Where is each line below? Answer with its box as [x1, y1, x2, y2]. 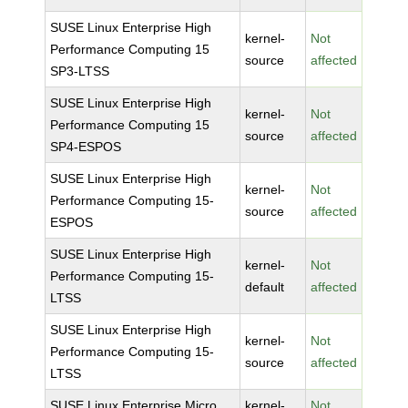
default [245, 280, 285, 294]
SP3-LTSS [50, 64, 110, 78]
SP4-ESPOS [50, 139, 122, 154]
